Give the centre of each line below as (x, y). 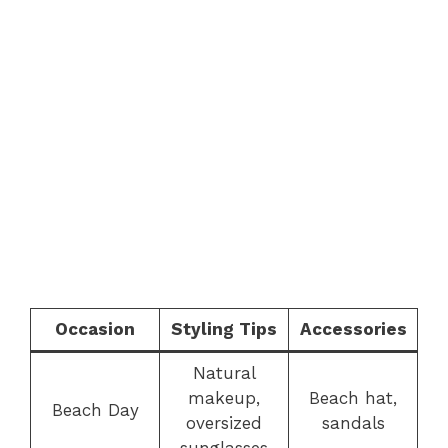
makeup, (224, 398)
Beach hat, (353, 398)
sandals (353, 423)
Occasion (95, 329)
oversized (224, 423)
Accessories (353, 329)
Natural (224, 373)
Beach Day (95, 410)
